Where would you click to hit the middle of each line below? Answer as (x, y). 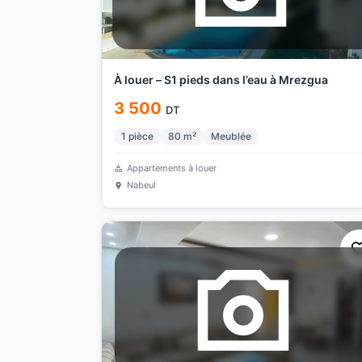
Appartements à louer (171, 168)
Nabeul (141, 185)
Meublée (231, 136)
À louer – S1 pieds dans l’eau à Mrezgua (221, 80)
